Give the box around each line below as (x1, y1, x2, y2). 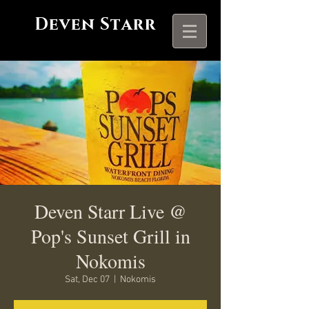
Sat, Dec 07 (65, 274, 110, 286)
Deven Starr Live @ (34, 198, 187, 224)
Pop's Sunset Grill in (30, 223, 190, 249)
